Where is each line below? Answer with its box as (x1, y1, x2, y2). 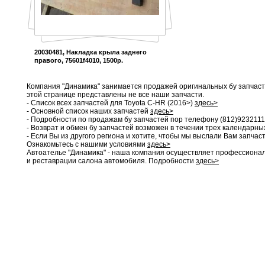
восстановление (159, 243, 214, 252)
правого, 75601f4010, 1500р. (34, 56, 123, 64)
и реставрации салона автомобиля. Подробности (27, 156, 196, 165)
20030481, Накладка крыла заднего (34, 48, 147, 56)
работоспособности (153, 251, 221, 260)
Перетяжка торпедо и (150, 235, 224, 244)
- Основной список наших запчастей (27, 106, 150, 115)
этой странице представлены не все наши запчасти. (27, 90, 204, 99)
